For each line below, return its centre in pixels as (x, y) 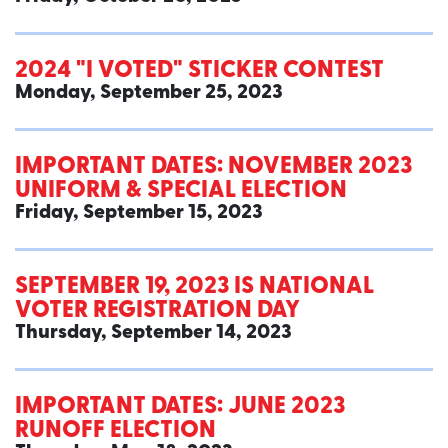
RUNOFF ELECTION (115, 431)
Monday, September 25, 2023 (149, 93)
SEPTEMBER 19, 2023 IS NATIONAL (194, 287)
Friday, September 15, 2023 (139, 213)
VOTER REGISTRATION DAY (157, 311)
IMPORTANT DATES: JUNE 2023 (180, 407)
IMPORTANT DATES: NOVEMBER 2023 (213, 167)
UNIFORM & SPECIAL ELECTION (181, 191)
